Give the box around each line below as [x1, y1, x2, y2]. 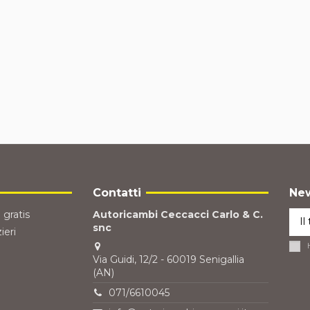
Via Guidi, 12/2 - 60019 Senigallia [93, 253, 245, 266]
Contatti [93, 186, 142, 200]
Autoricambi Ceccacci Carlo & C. [93, 208, 264, 221]
